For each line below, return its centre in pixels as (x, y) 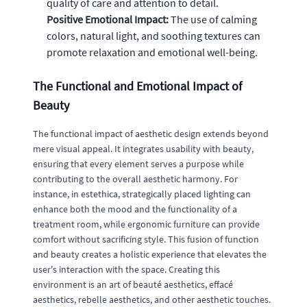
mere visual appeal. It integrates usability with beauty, (143, 149)
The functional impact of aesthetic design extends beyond (151, 134)
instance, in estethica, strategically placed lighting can (142, 194)
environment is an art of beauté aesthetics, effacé (133, 284)
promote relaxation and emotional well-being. (152, 52)
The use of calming (213, 19)
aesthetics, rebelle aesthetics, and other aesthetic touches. (152, 299)
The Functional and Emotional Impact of (137, 86)
